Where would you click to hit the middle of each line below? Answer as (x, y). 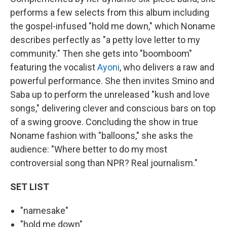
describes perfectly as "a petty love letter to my (105, 40)
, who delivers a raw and (167, 67)
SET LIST (30, 187)
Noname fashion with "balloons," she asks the (102, 136)
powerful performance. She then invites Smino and (112, 81)
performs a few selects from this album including (110, 13)
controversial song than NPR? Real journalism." (104, 163)
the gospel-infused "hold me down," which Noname (113, 26)
